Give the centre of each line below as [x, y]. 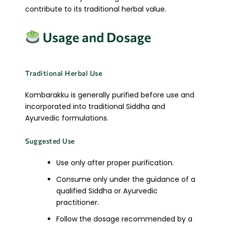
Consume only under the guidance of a [126, 180]
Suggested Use [50, 141]
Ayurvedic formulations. [67, 118]
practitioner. [78, 203]
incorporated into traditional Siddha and [95, 106]
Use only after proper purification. [115, 163]
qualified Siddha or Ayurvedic [107, 191]
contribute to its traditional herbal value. [96, 9]
